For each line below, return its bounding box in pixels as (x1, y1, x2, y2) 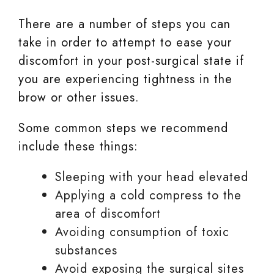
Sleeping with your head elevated (55, 168, 248, 187)
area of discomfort (55, 205, 161, 223)
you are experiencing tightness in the (18, 70, 232, 89)
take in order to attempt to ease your (18, 34, 232, 52)
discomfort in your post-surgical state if (18, 52, 244, 70)
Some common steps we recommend (18, 119, 228, 138)
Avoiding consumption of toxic (55, 223, 229, 242)
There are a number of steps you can (18, 15, 231, 34)
